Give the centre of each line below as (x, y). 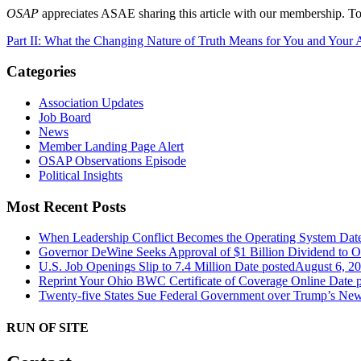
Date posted (265, 267)
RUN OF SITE (48, 327)
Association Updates (91, 102)
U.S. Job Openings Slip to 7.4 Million (135, 267)
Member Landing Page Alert (111, 146)
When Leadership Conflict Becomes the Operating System (189, 238)
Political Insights (81, 175)
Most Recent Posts (66, 206)
